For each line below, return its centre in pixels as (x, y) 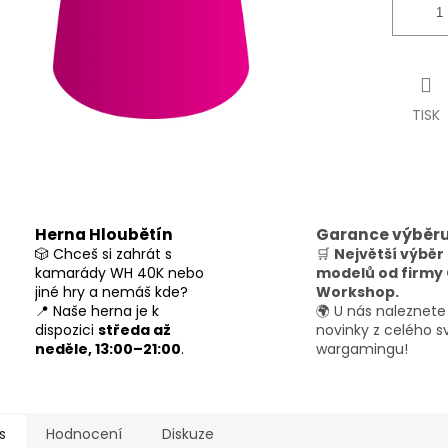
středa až (134, 329)
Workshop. (357, 291)
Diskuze (188, 433)
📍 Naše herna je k (97, 310)
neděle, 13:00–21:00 (108, 348)
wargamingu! (362, 348)
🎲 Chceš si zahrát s (103, 253)
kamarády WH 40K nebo (119, 272)
